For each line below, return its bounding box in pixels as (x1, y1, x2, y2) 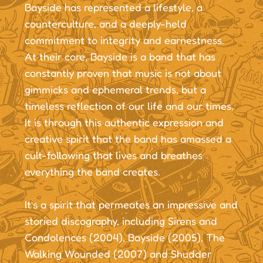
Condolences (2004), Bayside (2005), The (24, 230, 225, 244)
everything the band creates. (24, 164, 160, 178)
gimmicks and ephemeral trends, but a (24, 82, 206, 96)
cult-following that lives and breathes (24, 148, 203, 161)
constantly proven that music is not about (24, 66, 221, 79)
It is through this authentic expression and (24, 115, 224, 129)
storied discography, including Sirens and (24, 214, 217, 227)
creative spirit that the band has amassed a (24, 131, 231, 145)
